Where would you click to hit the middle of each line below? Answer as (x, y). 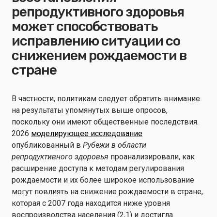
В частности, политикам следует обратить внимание (106, 99)
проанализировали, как (153, 157)
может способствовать (85, 26)
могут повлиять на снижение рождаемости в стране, (107, 192)
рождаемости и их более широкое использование (103, 180)
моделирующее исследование (87, 133)
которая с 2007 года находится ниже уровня (91, 203)
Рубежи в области (115, 145)
